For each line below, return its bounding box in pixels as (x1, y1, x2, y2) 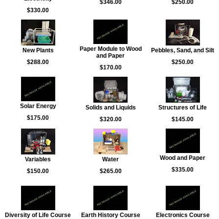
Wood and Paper (160, 154, 205, 161)
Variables (25, 156, 51, 163)
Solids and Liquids (85, 104, 136, 111)
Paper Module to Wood (79, 45, 142, 52)
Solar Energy (20, 103, 56, 109)
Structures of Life (158, 104, 207, 111)
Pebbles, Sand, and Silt (151, 47, 214, 54)
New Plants (22, 47, 54, 54)
